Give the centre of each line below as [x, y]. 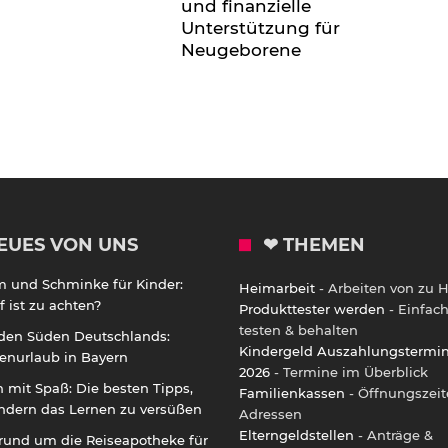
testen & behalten [298, 329]
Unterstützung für [260, 27]
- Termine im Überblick [349, 371]
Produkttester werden [312, 308]
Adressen [270, 413]
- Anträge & [393, 434]
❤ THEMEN [314, 244]
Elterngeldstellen [296, 434]
